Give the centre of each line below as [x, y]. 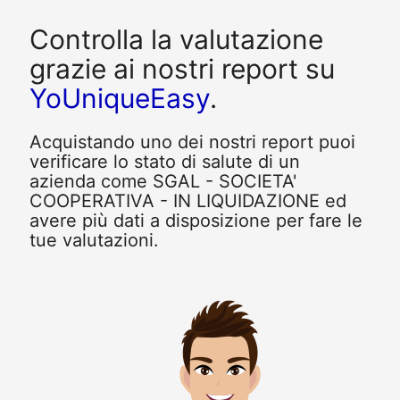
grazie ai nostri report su [182, 68]
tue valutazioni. [94, 241]
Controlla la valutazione [176, 39]
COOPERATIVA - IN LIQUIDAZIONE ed [187, 201]
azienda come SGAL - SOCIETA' [162, 182]
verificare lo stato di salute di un [164, 162]
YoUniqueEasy [119, 98]
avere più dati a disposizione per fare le [196, 221]
